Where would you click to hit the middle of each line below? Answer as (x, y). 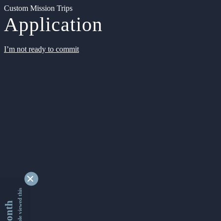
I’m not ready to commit (41, 49)
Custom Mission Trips (38, 8)
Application (53, 24)
